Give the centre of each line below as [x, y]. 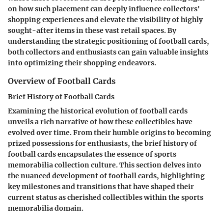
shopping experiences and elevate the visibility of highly [105, 20]
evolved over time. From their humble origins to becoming [110, 133]
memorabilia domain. [46, 208]
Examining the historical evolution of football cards [98, 111]
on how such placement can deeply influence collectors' [104, 9]
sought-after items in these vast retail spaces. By [92, 30]
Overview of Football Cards [62, 81]
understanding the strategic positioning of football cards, [109, 41]
